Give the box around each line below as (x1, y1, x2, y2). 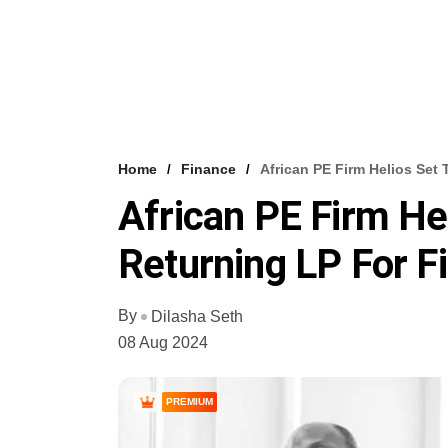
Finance (181, 161, 236, 178)
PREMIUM (166, 396, 213, 408)
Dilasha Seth (151, 308, 243, 326)
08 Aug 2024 (118, 334, 208, 352)
